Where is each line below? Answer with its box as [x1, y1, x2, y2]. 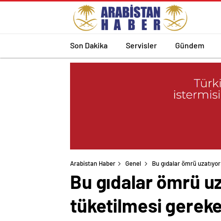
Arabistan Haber [70, 159, 115, 168]
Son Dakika [70, 40, 108, 50]
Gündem [175, 40, 204, 50]
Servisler [126, 40, 157, 50]
